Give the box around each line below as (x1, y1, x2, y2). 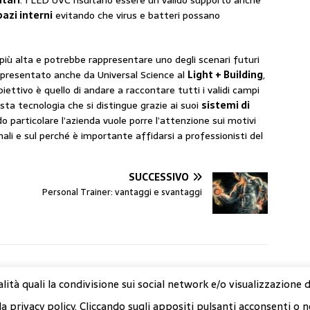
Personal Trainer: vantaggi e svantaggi (42, 185, 203, 200)
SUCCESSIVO (129, 170, 190, 185)
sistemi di (201, 98, 250, 113)
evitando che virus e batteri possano (53, 8, 220, 24)
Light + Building (188, 67, 263, 83)
